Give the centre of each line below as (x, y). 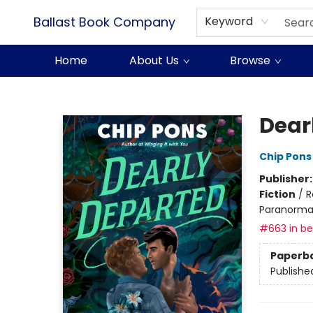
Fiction (277, 194)
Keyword (229, 21)
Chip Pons (285, 156)
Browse (250, 60)
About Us (154, 60)
